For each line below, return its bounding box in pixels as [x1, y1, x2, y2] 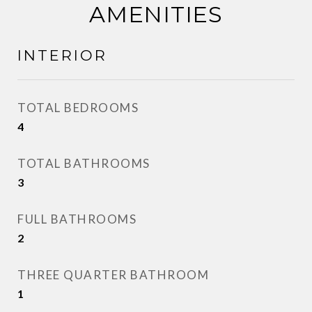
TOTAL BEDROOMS [17, 100, 139, 115]
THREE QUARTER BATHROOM [17, 267, 209, 282]
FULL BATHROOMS [17, 212, 136, 226]
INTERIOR [17, 47, 107, 64]
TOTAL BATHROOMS [17, 156, 150, 171]
